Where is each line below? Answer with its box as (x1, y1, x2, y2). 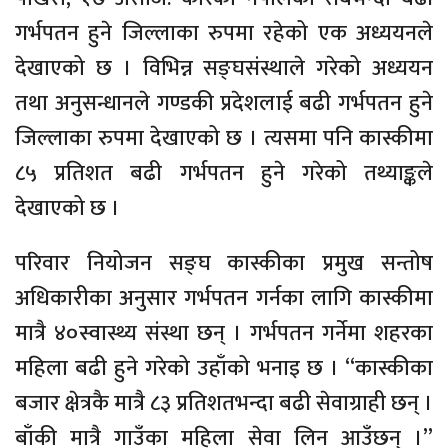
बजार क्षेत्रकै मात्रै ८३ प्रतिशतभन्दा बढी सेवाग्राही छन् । (15, 385, 433, 423)
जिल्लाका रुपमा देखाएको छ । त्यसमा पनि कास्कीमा (15, 120, 433, 158)
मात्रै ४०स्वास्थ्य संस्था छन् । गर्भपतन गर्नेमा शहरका (15, 315, 433, 353)
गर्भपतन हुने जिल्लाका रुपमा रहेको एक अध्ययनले (15, 15, 433, 53)
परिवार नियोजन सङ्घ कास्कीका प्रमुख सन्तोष (15, 245, 433, 283)
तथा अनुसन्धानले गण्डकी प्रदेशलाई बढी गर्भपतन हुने (15, 85, 433, 123)
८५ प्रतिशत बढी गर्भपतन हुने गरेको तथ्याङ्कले (15, 155, 433, 193)
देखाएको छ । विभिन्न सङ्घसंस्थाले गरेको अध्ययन (15, 50, 433, 88)
